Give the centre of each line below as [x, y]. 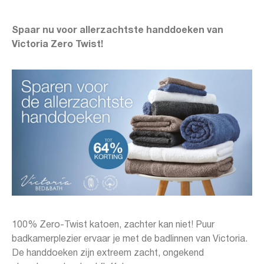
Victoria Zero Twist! [59, 45]
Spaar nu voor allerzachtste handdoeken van [118, 31]
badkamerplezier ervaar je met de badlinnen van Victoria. [130, 240]
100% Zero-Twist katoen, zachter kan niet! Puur [113, 225]
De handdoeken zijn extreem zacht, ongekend [108, 254]
